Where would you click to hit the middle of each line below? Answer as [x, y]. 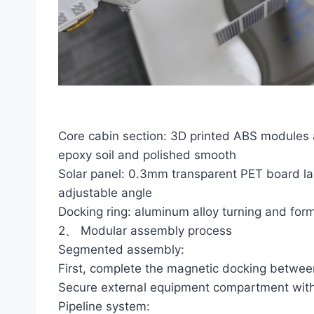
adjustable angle [105, 193]
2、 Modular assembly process [145, 231]
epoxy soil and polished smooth [147, 155]
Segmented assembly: [121, 250]
